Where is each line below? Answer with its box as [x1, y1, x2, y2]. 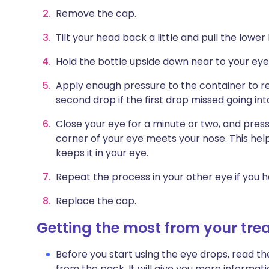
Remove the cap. [56, 7, 136, 20]
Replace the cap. [56, 194, 136, 208]
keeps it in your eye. [56, 146, 148, 160]
